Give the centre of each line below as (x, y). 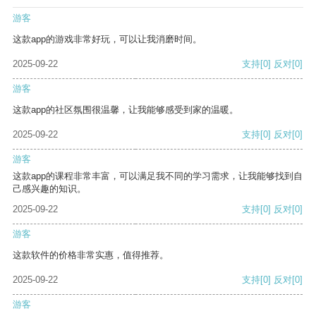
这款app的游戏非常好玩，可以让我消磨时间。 (107, 39)
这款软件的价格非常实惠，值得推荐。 (91, 255)
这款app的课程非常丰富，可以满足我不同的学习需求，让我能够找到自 (158, 176)
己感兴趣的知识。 (49, 189)
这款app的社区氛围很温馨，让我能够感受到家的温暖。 (126, 110)
